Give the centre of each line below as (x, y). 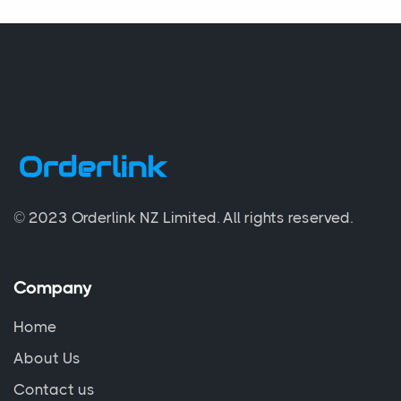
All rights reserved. (288, 217)
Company (53, 287)
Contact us (54, 389)
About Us (47, 358)
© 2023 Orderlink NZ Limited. (118, 217)
